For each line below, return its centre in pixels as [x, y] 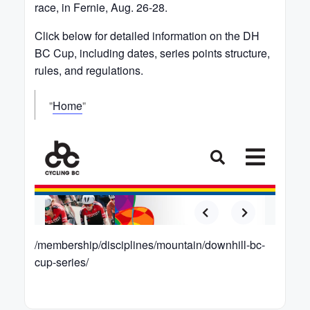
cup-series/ [62, 262]
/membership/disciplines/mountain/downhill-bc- [150, 245]
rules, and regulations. [89, 70]
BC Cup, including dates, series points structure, [152, 53]
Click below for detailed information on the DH [147, 35]
